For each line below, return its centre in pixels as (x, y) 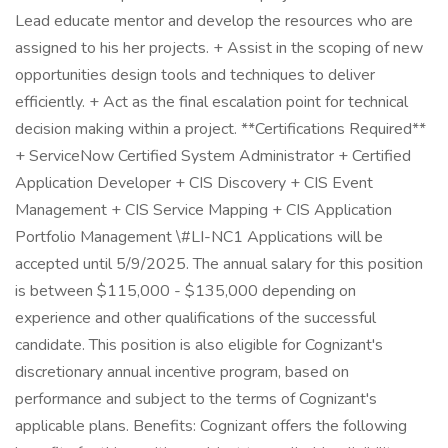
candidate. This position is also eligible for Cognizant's (199, 345)
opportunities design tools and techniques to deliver (195, 75)
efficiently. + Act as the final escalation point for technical (211, 102)
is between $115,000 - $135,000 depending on (185, 291)
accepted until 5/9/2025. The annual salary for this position (219, 264)
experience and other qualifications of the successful (195, 318)
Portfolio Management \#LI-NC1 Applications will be (199, 237)
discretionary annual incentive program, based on (182, 372)
